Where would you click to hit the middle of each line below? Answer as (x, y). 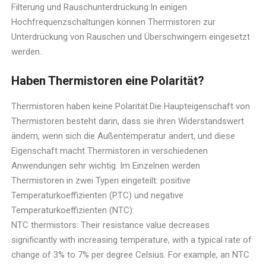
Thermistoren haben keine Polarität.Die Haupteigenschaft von (131, 107)
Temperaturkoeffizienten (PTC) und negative (98, 196)
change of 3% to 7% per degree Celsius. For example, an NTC (131, 255)
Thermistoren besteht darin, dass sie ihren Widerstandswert (128, 121)
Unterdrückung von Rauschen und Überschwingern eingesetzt (131, 37)
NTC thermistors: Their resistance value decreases (111, 225)
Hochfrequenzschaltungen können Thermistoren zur (114, 22)
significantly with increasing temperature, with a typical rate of (132, 240)
